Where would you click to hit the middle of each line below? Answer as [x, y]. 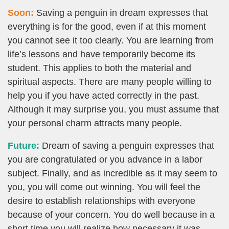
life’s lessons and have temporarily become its [101, 54]
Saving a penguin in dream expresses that [121, 13]
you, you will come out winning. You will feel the [104, 187]
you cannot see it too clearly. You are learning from [111, 41]
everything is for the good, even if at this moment [107, 27]
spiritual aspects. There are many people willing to [110, 82]
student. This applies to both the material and [99, 68]
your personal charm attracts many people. [95, 123]
